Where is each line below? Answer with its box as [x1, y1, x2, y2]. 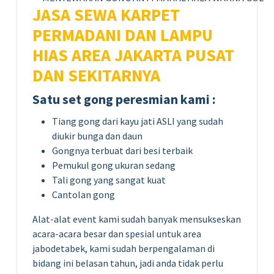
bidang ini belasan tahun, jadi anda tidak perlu [32, 256, 223, 269]
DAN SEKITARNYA [32, 64, 160, 86]
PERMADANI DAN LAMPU [32, 24, 213, 46]
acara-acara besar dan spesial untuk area [32, 227, 201, 240]
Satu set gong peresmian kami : [32, 91, 216, 108]
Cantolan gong [52, 188, 115, 201]
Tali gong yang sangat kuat [52, 173, 166, 186]
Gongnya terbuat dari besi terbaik [52, 144, 193, 157]
